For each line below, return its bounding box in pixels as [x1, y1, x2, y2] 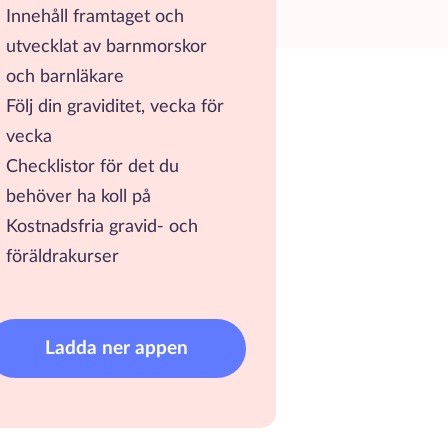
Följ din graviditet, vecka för [6, 98, 224, 116]
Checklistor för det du [6, 158, 179, 176]
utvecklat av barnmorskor [6, 38, 207, 56]
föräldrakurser [6, 248, 119, 266]
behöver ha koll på [6, 188, 151, 206]
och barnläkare [6, 68, 124, 86]
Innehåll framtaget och [6, 8, 184, 26]
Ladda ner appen [44, 339, 188, 358]
